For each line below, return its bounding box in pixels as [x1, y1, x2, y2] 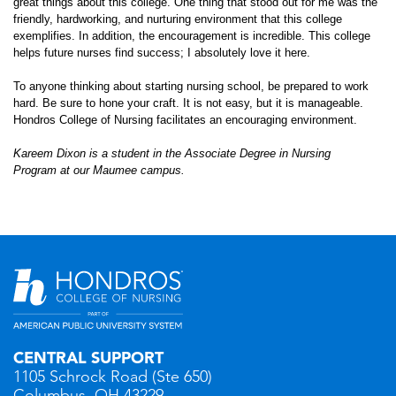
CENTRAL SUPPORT [13, 347, 164, 368]
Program [13, 164, 57, 177]
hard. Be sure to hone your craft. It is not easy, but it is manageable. [13, 96, 363, 110]
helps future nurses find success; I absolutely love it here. [13, 46, 310, 59]
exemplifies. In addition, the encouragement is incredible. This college [13, 29, 370, 42]
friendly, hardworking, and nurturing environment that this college [13, 12, 342, 26]
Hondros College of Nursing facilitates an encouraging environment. [13, 113, 357, 126]
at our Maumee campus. [60, 164, 188, 177]
